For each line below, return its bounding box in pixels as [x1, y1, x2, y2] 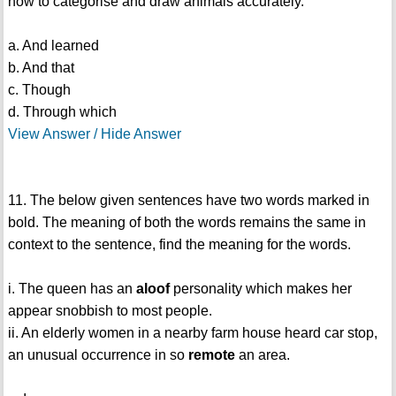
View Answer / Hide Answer [7, 126, 181, 142]
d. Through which [7, 104, 117, 120]
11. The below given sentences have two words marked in [7, 193, 369, 209]
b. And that [7, 60, 74, 76]
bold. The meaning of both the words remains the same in [7, 215, 366, 231]
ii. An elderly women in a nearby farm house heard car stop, [7, 325, 377, 341]
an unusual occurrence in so [7, 347, 188, 363]
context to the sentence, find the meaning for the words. [7, 237, 351, 253]
